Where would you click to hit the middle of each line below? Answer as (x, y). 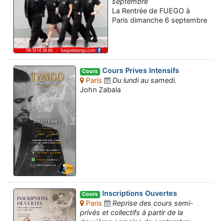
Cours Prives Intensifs (139, 71)
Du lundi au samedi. (145, 80)
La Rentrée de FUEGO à (151, 11)
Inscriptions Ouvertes (138, 193)
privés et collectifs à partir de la (132, 213)
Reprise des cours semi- (153, 203)
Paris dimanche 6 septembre (160, 20)
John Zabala (101, 90)
